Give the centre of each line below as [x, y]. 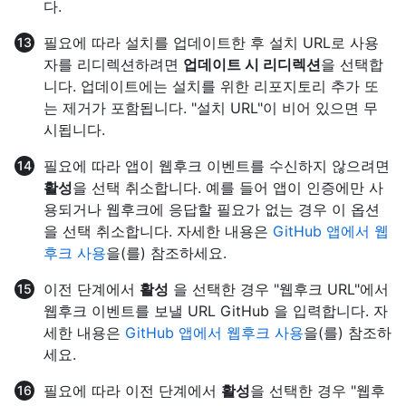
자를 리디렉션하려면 [113, 65]
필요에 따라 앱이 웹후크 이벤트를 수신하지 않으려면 [217, 166]
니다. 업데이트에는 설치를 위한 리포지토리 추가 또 [211, 87]
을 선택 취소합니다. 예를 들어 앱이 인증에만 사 [228, 188]
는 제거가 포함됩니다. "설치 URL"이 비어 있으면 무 [211, 108]
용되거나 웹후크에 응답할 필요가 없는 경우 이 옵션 [212, 210]
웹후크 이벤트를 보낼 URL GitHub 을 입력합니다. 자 [216, 311]
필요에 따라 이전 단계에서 [132, 391]
